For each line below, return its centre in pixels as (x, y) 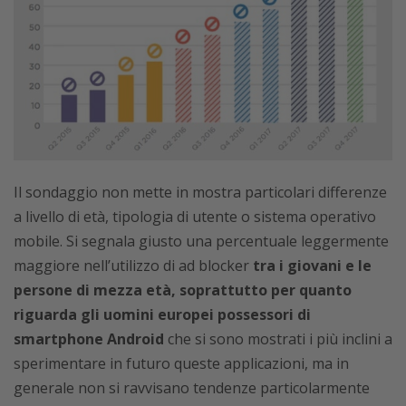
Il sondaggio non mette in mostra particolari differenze (200, 193)
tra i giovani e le (312, 266)
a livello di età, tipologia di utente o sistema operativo (195, 217)
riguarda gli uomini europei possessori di (162, 315)
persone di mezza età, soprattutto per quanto (183, 290)
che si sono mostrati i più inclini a (278, 339)
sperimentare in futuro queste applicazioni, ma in (181, 364)
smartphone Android (89, 339)
